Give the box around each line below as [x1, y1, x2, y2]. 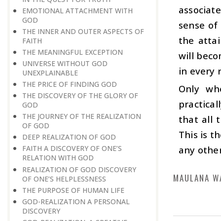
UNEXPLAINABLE [22, 68, 78, 77]
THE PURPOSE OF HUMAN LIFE [22, 185, 124, 195]
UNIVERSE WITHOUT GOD [22, 58, 108, 68]
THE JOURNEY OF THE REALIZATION [22, 111, 141, 121]
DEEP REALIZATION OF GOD [22, 132, 116, 142]
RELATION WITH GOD [22, 153, 94, 163]
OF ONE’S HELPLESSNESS [22, 174, 106, 184]
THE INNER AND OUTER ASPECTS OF [22, 26, 144, 36]
